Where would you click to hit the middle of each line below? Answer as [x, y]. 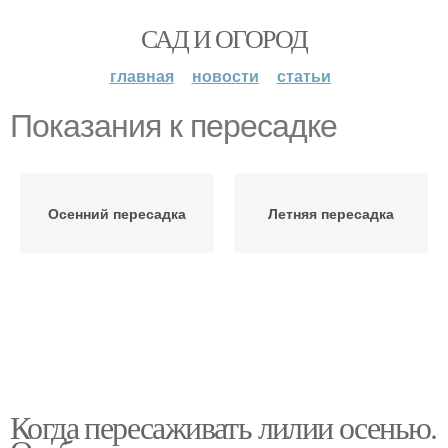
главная [141, 75]
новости [225, 75]
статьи [303, 75]
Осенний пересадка [117, 213]
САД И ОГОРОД [224, 38]
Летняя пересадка [331, 213]
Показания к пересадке [173, 126]
